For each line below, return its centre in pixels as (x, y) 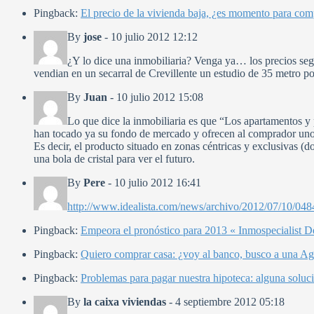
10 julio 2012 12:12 (154, 37)
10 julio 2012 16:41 (158, 183)
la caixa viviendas (125, 302)
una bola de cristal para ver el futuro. (114, 159)
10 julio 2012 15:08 (160, 97)
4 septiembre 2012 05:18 (230, 302)
